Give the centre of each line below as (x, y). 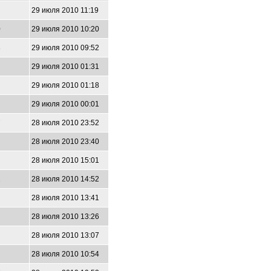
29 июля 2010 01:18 (65, 85)
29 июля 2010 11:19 (65, 10)
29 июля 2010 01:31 (65, 67)
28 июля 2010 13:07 (65, 235)
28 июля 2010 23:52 (65, 123)
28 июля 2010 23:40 (65, 142)
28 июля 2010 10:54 (65, 254)
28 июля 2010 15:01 (65, 160)
